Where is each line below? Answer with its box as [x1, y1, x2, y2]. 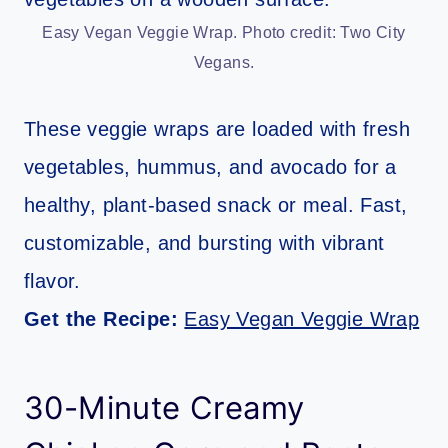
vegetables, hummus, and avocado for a [24, 156, 397, 179]
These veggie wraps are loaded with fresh [24, 118, 410, 141]
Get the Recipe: [24, 308, 185, 331]
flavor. [24, 270, 81, 293]
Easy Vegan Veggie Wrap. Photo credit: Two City [42, 24, 406, 42]
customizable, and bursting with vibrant [24, 232, 385, 255]
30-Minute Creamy [24, 388, 305, 426]
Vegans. [193, 54, 255, 72]
